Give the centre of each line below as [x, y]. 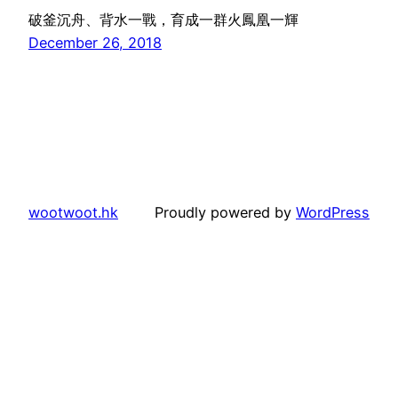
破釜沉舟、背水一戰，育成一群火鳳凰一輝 [163, 19]
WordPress [333, 212]
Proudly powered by [225, 212]
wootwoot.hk [73, 212]
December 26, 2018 [95, 42]
